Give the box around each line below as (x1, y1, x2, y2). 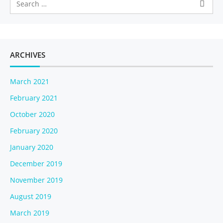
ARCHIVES (10, 50, 45, 60)
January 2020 (10, 142, 53, 152)
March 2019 (10, 208, 49, 218)
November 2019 (10, 175, 63, 185)
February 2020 (10, 126, 58, 135)
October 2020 (10, 110, 55, 119)
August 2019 (10, 192, 51, 201)
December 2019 (10, 159, 62, 168)
